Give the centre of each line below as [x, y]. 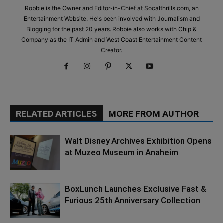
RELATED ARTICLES [56, 113]
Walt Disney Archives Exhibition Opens [138, 141]
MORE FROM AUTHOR [154, 113]
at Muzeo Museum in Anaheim [121, 152]
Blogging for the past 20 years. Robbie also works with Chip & [111, 29]
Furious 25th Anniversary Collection [132, 200]
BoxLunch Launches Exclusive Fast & [135, 188]
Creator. [111, 50]
